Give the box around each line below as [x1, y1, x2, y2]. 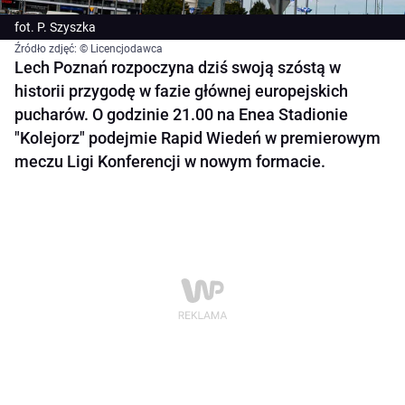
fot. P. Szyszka [14, 20, 96, 35]
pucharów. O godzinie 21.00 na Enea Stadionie [14, 105, 348, 125]
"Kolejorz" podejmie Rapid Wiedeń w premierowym [14, 128, 381, 148]
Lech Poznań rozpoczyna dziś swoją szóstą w [14, 58, 341, 78]
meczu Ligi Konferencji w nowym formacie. [14, 152, 325, 172]
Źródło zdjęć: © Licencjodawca [14, 42, 163, 56]
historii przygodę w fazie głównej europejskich [14, 81, 348, 101]
